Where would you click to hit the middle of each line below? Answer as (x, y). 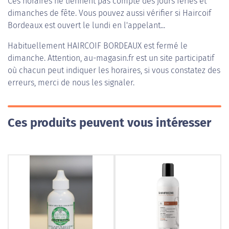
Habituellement (37, 46)
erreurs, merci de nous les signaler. (71, 83)
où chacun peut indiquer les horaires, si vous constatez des (114, 70)
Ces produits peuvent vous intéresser (109, 123)
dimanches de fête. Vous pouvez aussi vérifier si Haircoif (109, 13)
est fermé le (165, 46)
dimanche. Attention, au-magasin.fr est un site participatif (111, 58)
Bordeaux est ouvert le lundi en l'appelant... (86, 25)
